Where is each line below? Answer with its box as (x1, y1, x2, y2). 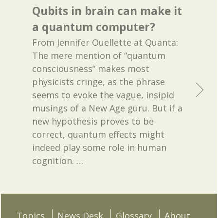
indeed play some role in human (32, 141, 167, 153)
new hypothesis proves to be (32, 115, 154, 127)
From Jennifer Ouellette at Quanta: (32, 36, 179, 48)
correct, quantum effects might (32, 128, 165, 140)
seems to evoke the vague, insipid (32, 89, 175, 101)
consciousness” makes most (32, 62, 150, 74)
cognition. (32, 154, 77, 166)
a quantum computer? (32, 19, 156, 35)
